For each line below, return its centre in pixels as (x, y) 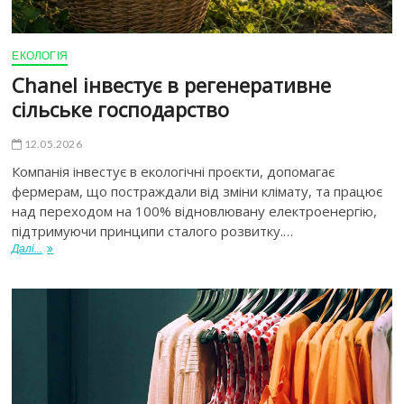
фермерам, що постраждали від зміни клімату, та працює (197, 192)
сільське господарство (121, 110)
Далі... (28, 249)
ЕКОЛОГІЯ (40, 56)
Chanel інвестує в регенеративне (172, 85)
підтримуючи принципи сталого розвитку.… (153, 231)
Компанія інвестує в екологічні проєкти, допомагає (174, 172)
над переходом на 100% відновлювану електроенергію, (195, 211)
